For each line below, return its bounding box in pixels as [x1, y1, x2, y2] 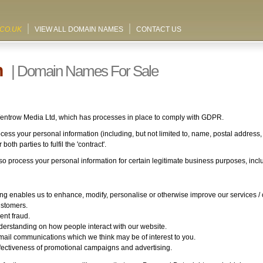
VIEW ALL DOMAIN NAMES [35, 25, 123, 33]
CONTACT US [136, 25, 181, 33]
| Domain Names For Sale [8, 62, 158, 80]
